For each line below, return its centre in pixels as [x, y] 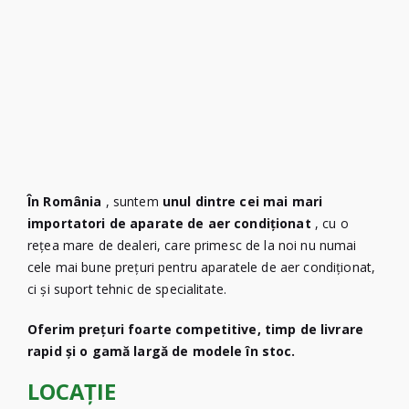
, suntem [134, 201]
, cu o [331, 223]
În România [67, 201]
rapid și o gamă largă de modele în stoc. [162, 351]
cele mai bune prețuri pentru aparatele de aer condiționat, [202, 267]
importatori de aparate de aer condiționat [171, 223]
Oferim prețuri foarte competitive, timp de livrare [196, 329]
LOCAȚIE [72, 391]
